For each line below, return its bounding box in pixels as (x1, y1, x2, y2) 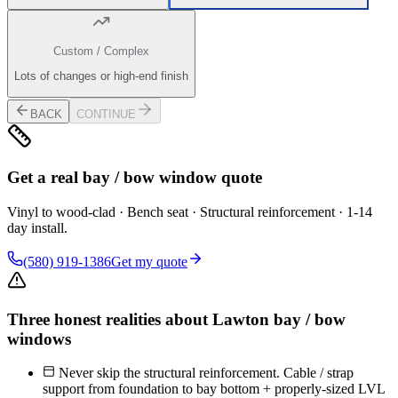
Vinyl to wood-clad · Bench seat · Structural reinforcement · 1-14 (7, 204, 372, 220)
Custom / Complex (53, 44, 149, 58)
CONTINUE (76, 107, 136, 121)
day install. (7, 220, 68, 236)
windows (7, 329, 71, 348)
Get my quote (111, 254, 187, 270)
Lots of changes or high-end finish (14, 69, 188, 84)
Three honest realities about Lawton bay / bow (7, 309, 346, 329)
